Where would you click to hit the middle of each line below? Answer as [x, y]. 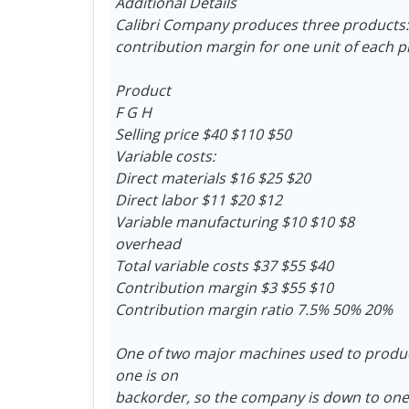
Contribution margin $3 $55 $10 [224, 287]
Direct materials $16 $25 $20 [212, 178]
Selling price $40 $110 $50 [203, 134]
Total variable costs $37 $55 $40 [224, 265]
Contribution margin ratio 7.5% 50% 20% [253, 309]
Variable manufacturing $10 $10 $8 [234, 221]
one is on [146, 375]
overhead [147, 243]
